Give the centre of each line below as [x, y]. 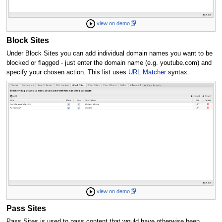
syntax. [177, 73]
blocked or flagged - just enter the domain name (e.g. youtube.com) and [109, 63]
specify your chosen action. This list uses [67, 73]
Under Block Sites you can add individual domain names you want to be [109, 54]
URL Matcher [147, 73]
